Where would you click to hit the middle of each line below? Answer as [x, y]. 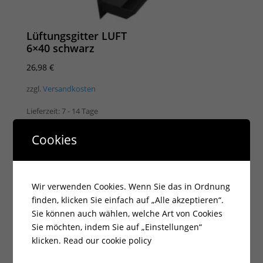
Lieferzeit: [44, 111]
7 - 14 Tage [80, 111]
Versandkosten [69, 89]
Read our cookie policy [108, 240]
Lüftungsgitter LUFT [76, 36]
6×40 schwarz [60, 48]
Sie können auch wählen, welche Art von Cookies [127, 213]
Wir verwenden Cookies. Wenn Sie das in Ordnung [131, 186]
